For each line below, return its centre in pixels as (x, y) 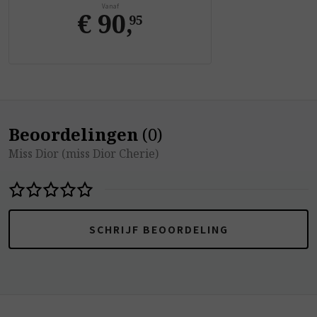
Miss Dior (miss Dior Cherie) (83, 153)
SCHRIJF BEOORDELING (158, 229)
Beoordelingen (73, 134)
